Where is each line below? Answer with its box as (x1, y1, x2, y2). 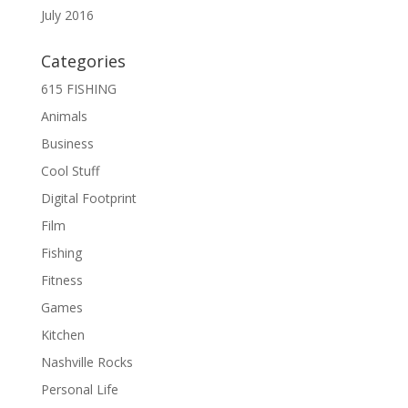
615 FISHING (40, 79, 117, 97)
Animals (40, 107, 87, 125)
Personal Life (40, 380, 118, 398)
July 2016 (40, 5, 94, 24)
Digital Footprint (40, 189, 137, 207)
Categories (40, 49, 126, 72)
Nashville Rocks (40, 352, 133, 371)
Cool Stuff (40, 161, 99, 179)
